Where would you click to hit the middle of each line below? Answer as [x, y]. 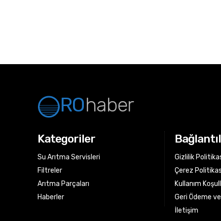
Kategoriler [66, 139]
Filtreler [50, 170]
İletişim [187, 210]
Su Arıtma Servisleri [69, 157]
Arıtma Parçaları [63, 184]
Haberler [51, 197]
